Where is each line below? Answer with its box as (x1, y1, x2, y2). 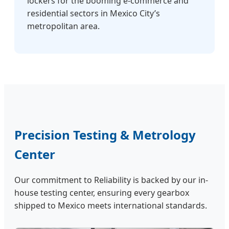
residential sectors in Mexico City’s (27, 7, 160, 19)
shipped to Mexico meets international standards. (14, 200, 207, 212)
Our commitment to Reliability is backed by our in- (14, 174, 208, 186)
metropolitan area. (27, 20, 100, 32)
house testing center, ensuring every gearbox (14, 187, 189, 199)
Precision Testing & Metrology (14, 126, 196, 143)
